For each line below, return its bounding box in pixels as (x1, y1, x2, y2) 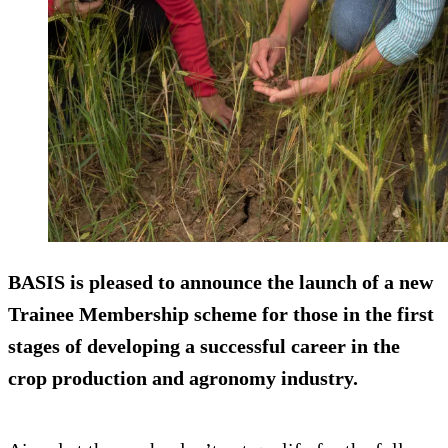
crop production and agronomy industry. (8, 366, 358, 389)
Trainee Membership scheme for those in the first (8, 302, 434, 325)
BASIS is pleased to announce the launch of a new (8, 270, 433, 293)
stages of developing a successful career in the (8, 334, 400, 357)
